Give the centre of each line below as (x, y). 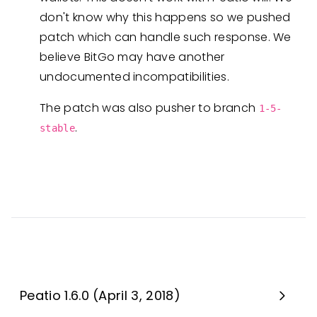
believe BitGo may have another (132, 57)
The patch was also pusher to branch (149, 108)
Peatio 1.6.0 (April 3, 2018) (100, 295)
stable (57, 128)
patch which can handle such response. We (166, 37)
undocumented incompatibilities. (134, 77)
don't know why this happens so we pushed (165, 17)
